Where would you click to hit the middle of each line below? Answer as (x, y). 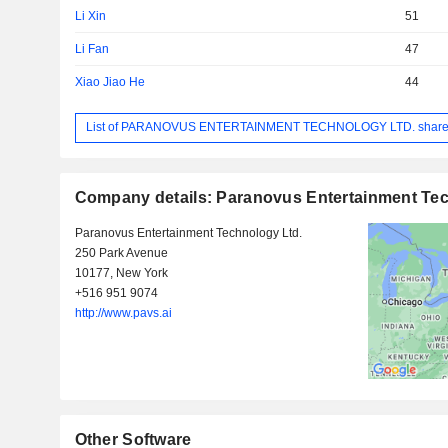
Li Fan (91, 48)
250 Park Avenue (121, 252)
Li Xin (90, 15)
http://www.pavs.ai (123, 312)
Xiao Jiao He (109, 81)
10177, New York (121, 272)
